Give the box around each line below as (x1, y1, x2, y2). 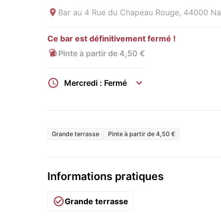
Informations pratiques (47, 169, 164, 183)
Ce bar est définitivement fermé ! (47, 34, 176, 44)
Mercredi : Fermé (64, 77, 127, 88)
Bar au (58, 7, 82, 18)
